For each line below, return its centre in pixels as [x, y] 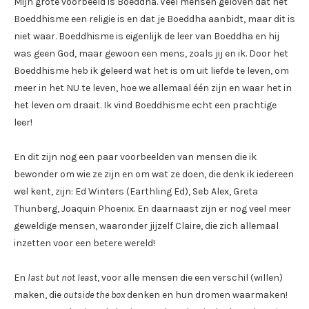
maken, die [39, 295]
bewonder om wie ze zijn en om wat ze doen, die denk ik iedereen [154, 174]
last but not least [62, 277]
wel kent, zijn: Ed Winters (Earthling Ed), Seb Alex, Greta [136, 191]
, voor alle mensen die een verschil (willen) [190, 277]
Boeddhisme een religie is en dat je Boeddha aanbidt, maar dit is [154, 19]
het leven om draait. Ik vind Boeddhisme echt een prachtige [145, 105]
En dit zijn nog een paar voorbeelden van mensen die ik [135, 157]
